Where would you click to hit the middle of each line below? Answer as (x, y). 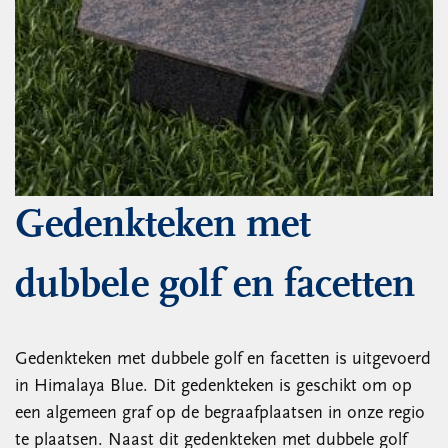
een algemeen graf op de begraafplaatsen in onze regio (220, 413)
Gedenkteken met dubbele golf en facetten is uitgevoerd (223, 359)
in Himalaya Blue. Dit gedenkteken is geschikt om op (213, 386)
